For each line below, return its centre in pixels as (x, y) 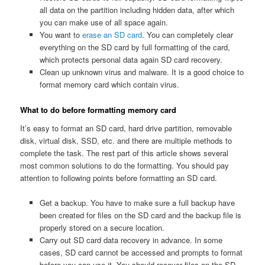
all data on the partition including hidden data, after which (137, 10)
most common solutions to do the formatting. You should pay (125, 166)
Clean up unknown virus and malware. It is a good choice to (141, 72)
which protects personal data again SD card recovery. (131, 60)
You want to (61, 35)
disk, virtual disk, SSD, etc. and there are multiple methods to (126, 141)
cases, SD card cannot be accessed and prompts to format (141, 253)
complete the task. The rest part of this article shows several (125, 153)
